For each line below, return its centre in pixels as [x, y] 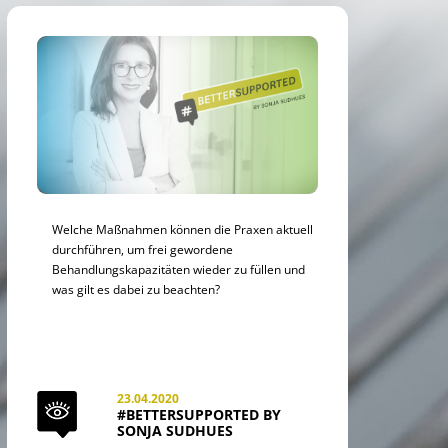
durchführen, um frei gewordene [142, 248]
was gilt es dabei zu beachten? [135, 288]
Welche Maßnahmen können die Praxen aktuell [182, 228]
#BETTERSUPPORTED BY [198, 414]
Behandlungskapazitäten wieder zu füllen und [178, 268]
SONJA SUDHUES [174, 430]
